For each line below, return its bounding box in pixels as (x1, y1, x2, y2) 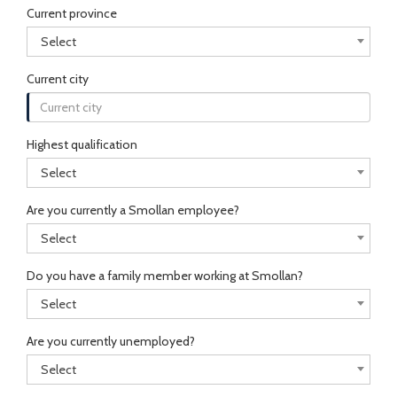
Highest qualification (27, 136, 137, 152)
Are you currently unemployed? (27, 333, 195, 349)
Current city (27, 71, 89, 87)
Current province (27, 5, 117, 21)
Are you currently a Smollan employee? (27, 202, 239, 218)
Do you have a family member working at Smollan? (27, 268, 303, 284)
